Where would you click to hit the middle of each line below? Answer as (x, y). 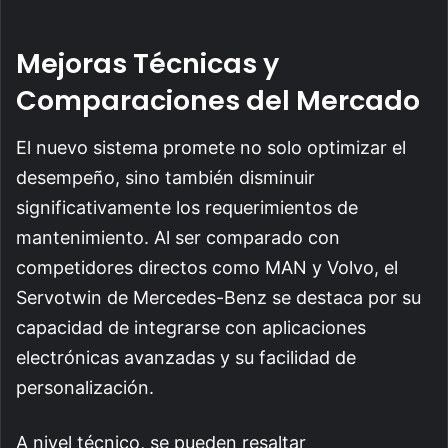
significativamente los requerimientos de (187, 207)
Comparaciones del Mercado (218, 101)
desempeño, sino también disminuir (165, 177)
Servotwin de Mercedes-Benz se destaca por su (218, 297)
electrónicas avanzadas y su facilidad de (186, 357)
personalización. (85, 387)
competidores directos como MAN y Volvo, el (207, 267)
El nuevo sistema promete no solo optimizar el (211, 147)
